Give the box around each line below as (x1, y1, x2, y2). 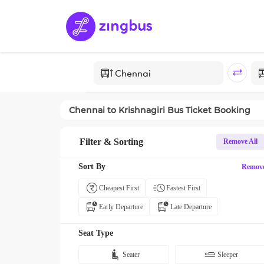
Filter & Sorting (80, 136, 143, 147)
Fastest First (166, 184, 200, 192)
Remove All (223, 137, 258, 146)
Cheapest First (99, 184, 139, 192)
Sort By (78, 162, 105, 171)
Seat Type (78, 229, 113, 237)
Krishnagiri (118, 104, 165, 115)
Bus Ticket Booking (165, 104, 250, 115)
